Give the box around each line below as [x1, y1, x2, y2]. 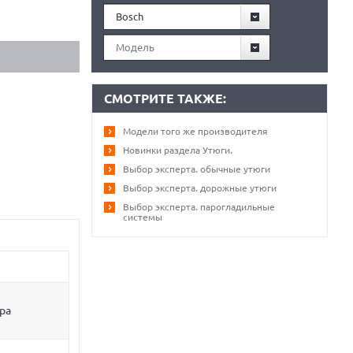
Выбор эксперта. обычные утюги [123, 164, 270, 174]
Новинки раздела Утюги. [123, 145, 232, 155]
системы [123, 212, 162, 222]
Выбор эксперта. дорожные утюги [123, 183, 277, 193]
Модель [116, 42, 154, 53]
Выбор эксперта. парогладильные [123, 202, 275, 212]
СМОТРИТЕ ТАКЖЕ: [104, 91, 226, 106]
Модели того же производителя [123, 126, 268, 136]
